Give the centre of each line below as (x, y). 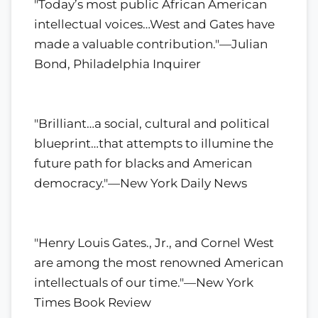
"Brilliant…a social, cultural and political (152, 123)
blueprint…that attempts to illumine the (154, 143)
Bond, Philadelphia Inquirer (117, 64)
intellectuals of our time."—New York (144, 282)
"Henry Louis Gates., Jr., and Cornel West (154, 242)
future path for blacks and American (143, 163)
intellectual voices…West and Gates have (154, 24)
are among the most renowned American (159, 262)
